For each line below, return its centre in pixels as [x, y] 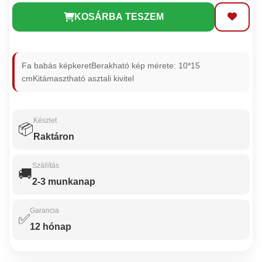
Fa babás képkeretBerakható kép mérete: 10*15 [111, 65]
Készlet [45, 120]
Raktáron [54, 136]
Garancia [45, 210]
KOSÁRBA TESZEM [119, 16]
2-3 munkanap [64, 181]
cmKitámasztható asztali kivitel [78, 78]
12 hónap [51, 226]
